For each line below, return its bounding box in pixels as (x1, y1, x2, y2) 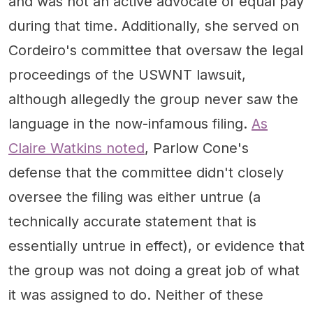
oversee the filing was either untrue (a (8, 188, 261, 205)
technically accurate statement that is (8, 212, 256, 230)
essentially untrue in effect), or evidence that (8, 237, 305, 254)
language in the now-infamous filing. (8, 115, 252, 132)
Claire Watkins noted (8, 139, 145, 156)
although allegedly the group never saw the (8, 90, 298, 108)
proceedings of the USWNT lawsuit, (8, 66, 246, 83)
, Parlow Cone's (145, 139, 249, 156)
